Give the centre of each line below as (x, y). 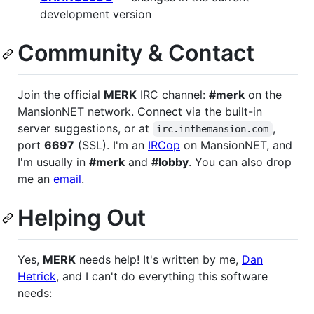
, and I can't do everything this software (162, 276)
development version (96, 14)
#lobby (170, 162)
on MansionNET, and (236, 145)
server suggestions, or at (85, 128)
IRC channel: (173, 94)
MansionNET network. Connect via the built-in (140, 111)
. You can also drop (240, 162)
